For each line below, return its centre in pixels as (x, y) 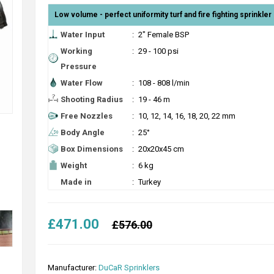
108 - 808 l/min (164, 83)
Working (76, 51)
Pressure (78, 66)
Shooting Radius (91, 99)
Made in (76, 182)
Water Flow (81, 83)
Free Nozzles (86, 116)
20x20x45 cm (161, 149)
